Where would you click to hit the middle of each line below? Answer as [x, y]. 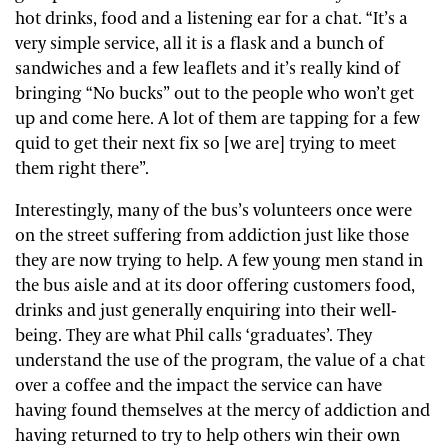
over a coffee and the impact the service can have [198, 385]
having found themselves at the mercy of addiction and [222, 410]
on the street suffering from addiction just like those [212, 235]
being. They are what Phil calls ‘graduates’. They [193, 335]
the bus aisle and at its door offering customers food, [215, 285]
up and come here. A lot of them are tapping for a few [217, 118]
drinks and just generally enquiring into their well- [206, 310]
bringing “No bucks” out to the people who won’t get [214, 93]
